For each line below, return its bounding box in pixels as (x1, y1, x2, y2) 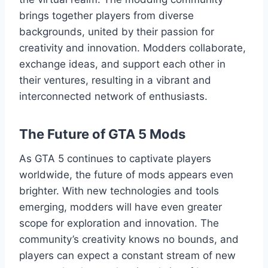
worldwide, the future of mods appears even (19, 168, 233, 181)
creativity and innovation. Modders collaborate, (19, 41, 246, 54)
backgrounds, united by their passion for (19, 25, 214, 38)
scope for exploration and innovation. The (19, 217, 219, 229)
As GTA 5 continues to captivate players (19, 152, 211, 165)
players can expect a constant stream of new (19, 249, 236, 261)
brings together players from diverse (19, 9, 194, 22)
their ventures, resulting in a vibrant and (19, 74, 211, 86)
